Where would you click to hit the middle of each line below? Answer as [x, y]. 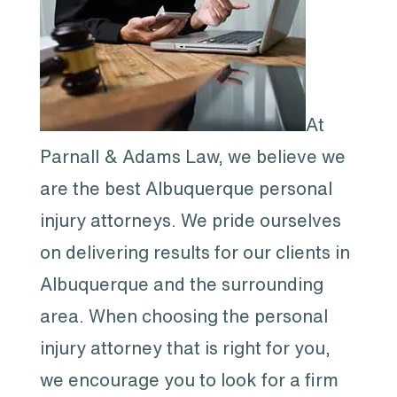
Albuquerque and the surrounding [181, 284]
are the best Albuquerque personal [186, 188]
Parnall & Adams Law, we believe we [192, 156]
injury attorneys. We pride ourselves [190, 220]
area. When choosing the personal [183, 316]
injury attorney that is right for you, [185, 348]
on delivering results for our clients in [195, 252]
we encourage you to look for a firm [189, 380]
